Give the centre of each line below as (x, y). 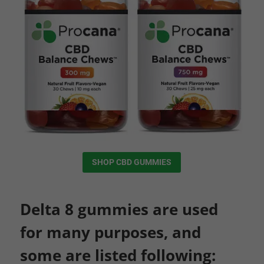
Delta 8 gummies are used (119, 209)
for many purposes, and (110, 232)
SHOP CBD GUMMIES (132, 162)
